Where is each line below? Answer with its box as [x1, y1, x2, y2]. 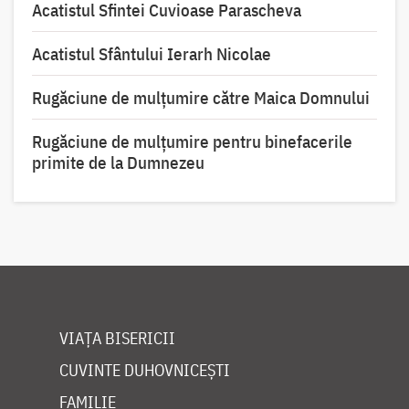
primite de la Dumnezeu [32, 152, 204, 174]
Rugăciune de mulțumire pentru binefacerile [32, 131, 352, 153]
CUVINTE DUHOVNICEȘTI [59, 360, 230, 382]
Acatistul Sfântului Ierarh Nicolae [32, 43, 271, 66]
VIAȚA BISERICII [59, 328, 175, 350]
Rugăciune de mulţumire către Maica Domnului [32, 87, 370, 110]
